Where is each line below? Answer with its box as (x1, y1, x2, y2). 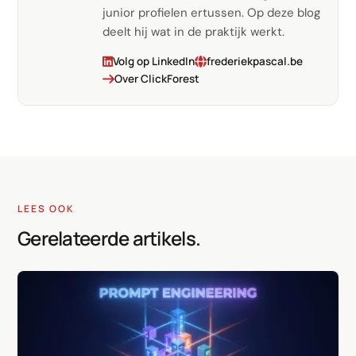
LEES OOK (17, 202, 75, 216)
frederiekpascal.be (207, 54, 303, 69)
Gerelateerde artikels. (17, 225, 201, 252)
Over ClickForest (114, 72, 199, 87)
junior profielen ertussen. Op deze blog (103, 5, 320, 21)
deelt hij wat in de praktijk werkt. (103, 24, 284, 41)
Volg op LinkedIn (113, 54, 195, 69)
